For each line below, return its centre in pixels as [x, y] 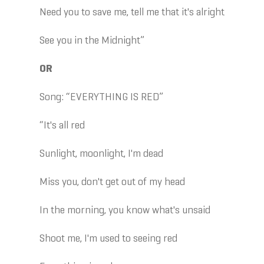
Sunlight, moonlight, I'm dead [102, 154]
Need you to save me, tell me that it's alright [132, 13]
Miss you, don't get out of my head [113, 182]
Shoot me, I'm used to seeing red [109, 239]
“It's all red [62, 126]
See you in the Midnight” [92, 41]
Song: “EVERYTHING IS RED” [102, 98]
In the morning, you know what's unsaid [125, 211]
